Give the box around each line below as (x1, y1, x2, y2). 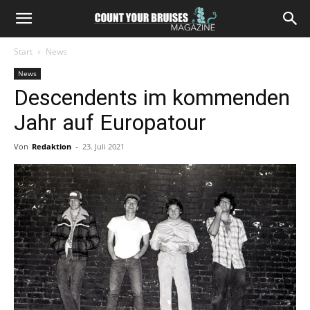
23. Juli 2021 (82, 141, 125, 152)
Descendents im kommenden (14, 84, 290, 111)
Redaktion (32, 141, 71, 152)
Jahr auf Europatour (14, 109, 206, 136)
